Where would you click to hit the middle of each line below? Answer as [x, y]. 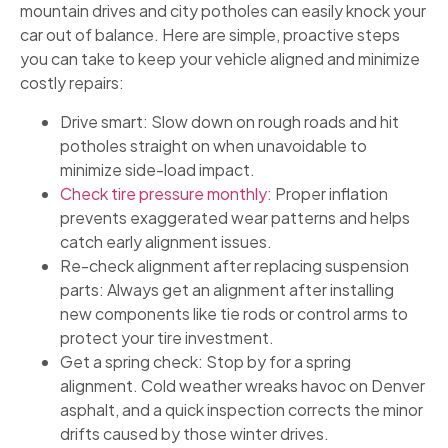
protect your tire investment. [167, 337]
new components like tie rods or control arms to [234, 313]
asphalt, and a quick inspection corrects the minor [241, 409]
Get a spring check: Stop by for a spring [205, 361]
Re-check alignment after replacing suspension [234, 265]
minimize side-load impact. [157, 169]
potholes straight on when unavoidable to [213, 145]
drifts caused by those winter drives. [194, 433]
